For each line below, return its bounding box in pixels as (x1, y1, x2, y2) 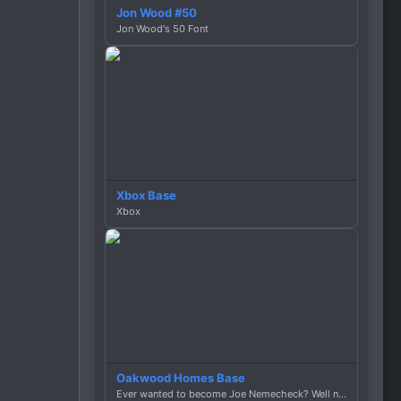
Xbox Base (116, 187, 176, 202)
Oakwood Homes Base (116, 370, 245, 385)
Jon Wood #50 (116, 5, 197, 21)
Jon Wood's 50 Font (116, 22, 209, 36)
